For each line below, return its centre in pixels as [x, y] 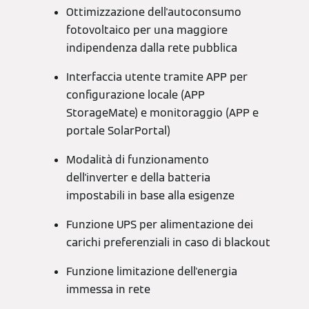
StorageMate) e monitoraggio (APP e [162, 113]
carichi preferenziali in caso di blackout [168, 243]
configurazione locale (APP [136, 95]
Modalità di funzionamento [138, 160]
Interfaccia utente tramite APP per [157, 77]
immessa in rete [108, 290]
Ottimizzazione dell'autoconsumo [154, 12]
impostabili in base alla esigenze [150, 196]
